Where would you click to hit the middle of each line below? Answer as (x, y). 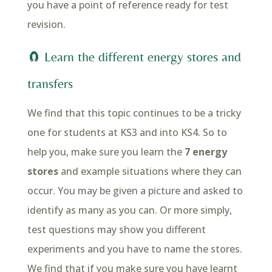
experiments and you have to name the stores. (134, 249)
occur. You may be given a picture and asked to (135, 190)
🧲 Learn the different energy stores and (134, 56)
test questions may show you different (116, 229)
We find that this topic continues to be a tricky (134, 113)
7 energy (206, 151)
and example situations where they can (150, 171)
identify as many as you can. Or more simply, (129, 210)
